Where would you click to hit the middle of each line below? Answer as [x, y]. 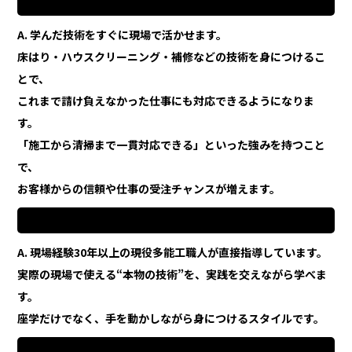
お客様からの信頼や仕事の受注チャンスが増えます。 [149, 189]
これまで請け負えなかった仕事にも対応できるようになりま [166, 101]
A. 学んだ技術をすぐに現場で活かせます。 [123, 35]
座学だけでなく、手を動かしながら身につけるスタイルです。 [171, 319]
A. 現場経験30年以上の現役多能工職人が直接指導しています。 [173, 253]
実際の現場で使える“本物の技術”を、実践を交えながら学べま [172, 275]
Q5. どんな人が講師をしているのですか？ [176, 220]
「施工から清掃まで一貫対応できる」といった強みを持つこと [172, 145]
